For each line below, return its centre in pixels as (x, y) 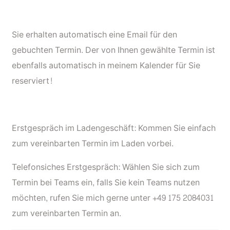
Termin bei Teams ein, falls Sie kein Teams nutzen (106, 182)
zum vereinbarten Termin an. (66, 213)
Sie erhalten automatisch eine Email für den (94, 34)
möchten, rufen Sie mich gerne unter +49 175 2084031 (113, 198)
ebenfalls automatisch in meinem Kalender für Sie (106, 65)
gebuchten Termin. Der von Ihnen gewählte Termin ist (113, 50)
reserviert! (32, 81)
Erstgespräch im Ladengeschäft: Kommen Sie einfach (114, 128)
